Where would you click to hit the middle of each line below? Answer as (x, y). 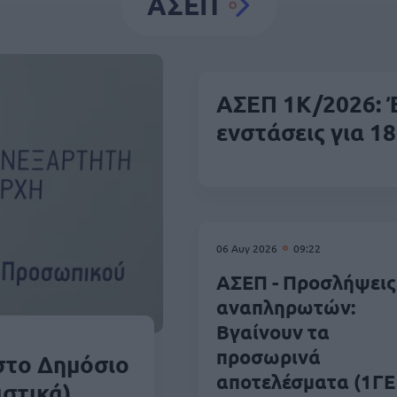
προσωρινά (269, 357)
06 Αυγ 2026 (248, 248)
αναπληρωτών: (286, 307)
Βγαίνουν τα (273, 332)
